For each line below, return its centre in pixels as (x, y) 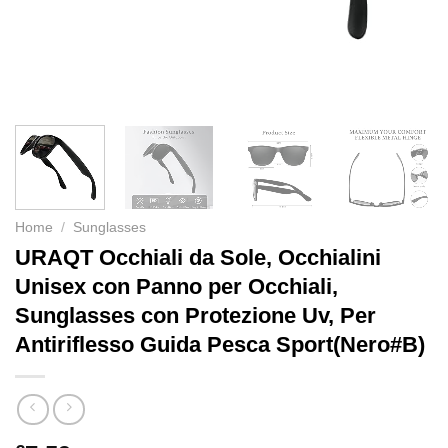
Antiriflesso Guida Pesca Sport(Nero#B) (220, 344)
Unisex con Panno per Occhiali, (176, 286)
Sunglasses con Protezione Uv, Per (195, 315)
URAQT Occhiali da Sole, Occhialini (198, 257)
